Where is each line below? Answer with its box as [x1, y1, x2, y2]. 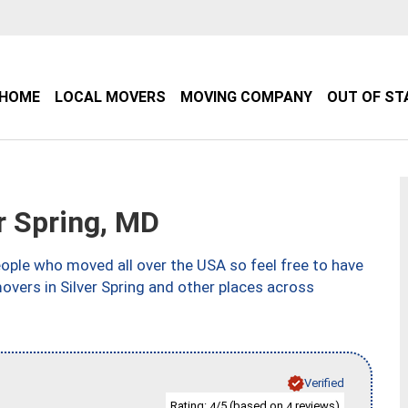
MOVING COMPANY [180, 88, 312, 106]
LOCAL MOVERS [55, 88, 166, 106]
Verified [304, 375, 344, 390]
